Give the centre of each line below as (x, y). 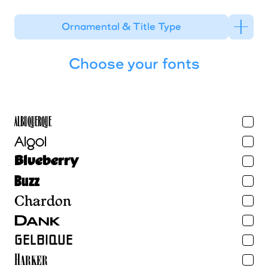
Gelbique (44, 240)
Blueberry (47, 161)
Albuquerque (33, 121)
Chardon (43, 200)
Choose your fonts (134, 63)
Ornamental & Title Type (122, 26)
